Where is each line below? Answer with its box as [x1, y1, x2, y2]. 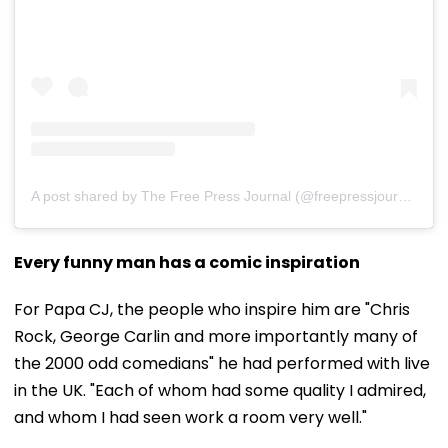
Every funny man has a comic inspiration [14, 250, 360, 274]
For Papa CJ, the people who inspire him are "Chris [14, 297, 410, 321]
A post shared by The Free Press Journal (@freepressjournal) [398, 187, 412, 204]
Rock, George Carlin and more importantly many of [14, 324, 418, 348]
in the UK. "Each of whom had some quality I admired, [14, 378, 426, 402]
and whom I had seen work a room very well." [14, 405, 367, 429]
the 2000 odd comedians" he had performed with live [14, 351, 430, 375]
